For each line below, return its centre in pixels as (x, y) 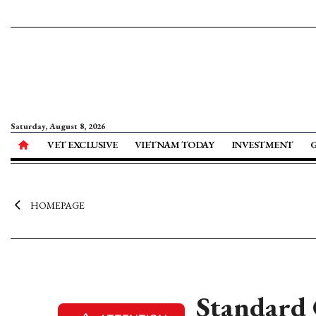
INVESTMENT (262, 145)
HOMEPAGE (57, 205)
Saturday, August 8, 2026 (58, 126)
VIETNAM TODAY (174, 145)
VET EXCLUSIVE (83, 145)
